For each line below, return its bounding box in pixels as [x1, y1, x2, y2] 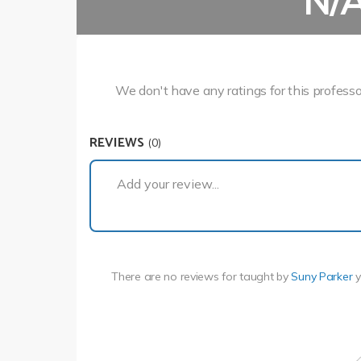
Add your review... [117, 176, 219, 193]
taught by [239, 268, 292, 284]
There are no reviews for [111, 268, 240, 284]
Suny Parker [291, 268, 353, 284]
